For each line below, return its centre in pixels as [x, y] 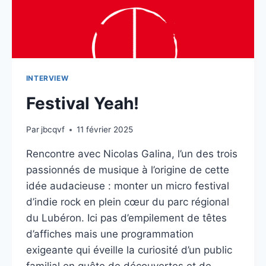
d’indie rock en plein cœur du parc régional [127, 202]
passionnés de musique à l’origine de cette [127, 170]
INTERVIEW [47, 78]
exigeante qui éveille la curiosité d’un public [129, 250]
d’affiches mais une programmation [110, 234]
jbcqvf [53, 130]
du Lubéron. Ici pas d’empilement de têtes [126, 218]
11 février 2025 [105, 130]
